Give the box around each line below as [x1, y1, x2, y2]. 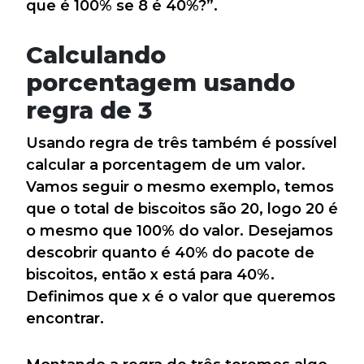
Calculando [26, 41, 166, 70]
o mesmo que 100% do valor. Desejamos [26, 222, 333, 240]
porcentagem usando [26, 68, 295, 97]
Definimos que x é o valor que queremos [26, 288, 336, 306]
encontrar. [26, 310, 104, 328]
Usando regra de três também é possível [26, 134, 337, 153]
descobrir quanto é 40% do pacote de [26, 244, 314, 262]
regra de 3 [26, 96, 152, 125]
